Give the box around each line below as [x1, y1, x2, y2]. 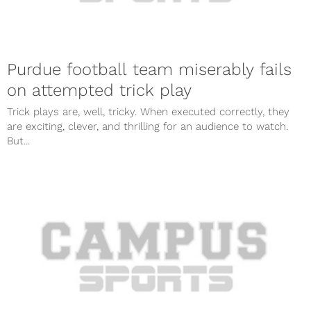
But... [7, 135, 30, 148]
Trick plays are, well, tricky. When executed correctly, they [7, 106, 289, 119]
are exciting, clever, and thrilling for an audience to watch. [7, 120, 288, 133]
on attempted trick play [7, 81, 192, 101]
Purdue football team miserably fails [7, 60, 292, 80]
